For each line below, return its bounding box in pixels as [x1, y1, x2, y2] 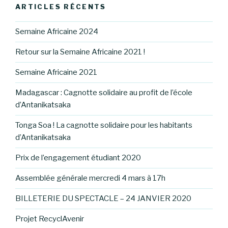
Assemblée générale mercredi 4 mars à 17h [15, 174, 165, 183]
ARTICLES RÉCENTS [15, 3, 106, 11]
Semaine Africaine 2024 [15, 27, 98, 37]
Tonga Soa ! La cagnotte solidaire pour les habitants [15, 121, 192, 130]
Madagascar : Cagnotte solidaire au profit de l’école [15, 88, 192, 98]
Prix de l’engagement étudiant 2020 [15, 153, 141, 163]
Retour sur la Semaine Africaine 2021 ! [15, 47, 145, 57]
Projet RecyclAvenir [15, 214, 84, 224]
